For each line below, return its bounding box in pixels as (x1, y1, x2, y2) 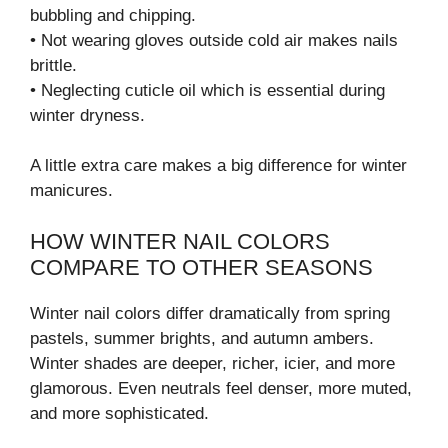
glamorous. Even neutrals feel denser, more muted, (30, 378, 412, 398)
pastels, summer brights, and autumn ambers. (30, 328, 374, 348)
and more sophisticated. (30, 403, 209, 423)
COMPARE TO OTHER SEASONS (30, 254, 373, 280)
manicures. (30, 181, 113, 201)
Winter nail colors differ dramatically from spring (30, 303, 390, 323)
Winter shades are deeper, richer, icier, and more (30, 353, 395, 373)
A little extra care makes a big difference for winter (30, 156, 407, 176)
